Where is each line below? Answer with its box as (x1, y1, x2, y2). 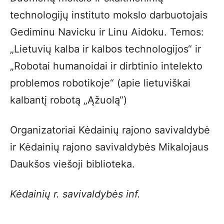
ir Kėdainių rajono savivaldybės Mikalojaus (10, 141, 208, 153)
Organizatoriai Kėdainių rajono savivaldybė (10, 124, 210, 136)
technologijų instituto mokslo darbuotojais (10, 9, 207, 21)
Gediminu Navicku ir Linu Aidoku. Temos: (10, 26, 204, 38)
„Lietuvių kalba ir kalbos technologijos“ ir (10, 43, 201, 55)
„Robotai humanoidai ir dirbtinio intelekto (10, 60, 202, 72)
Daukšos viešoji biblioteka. (10, 158, 135, 170)
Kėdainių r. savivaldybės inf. (10, 188, 140, 200)
